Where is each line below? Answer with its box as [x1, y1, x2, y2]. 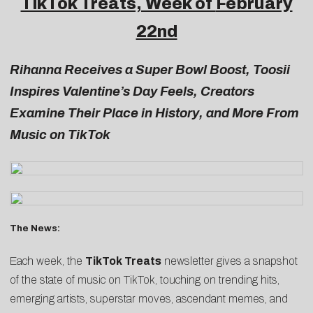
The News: [10, 222, 60, 233]
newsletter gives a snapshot [161, 254, 298, 267]
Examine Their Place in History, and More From [10, 106, 299, 121]
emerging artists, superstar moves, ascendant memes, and [10, 292, 288, 305]
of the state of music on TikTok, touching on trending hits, [10, 273, 279, 286]
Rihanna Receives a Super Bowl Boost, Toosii [10, 63, 290, 78]
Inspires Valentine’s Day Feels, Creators [10, 85, 254, 99]
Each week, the [10, 254, 85, 267]
